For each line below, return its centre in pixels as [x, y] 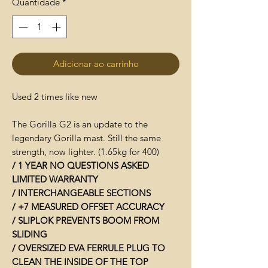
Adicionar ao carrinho [96, 64]
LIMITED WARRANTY [55, 179]
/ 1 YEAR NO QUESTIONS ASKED [80, 166]
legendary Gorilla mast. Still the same [86, 138]
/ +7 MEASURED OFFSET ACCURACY [88, 207]
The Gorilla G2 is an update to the [80, 124]
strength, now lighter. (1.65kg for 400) [86, 152]
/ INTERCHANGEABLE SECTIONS [81, 193]
